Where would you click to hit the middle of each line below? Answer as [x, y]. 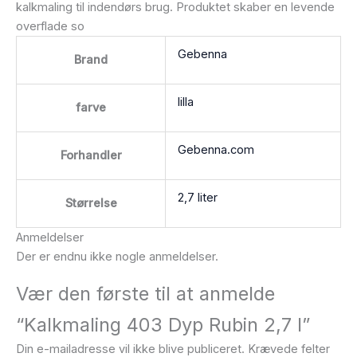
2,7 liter [197, 197]
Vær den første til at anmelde [145, 293]
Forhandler [91, 155]
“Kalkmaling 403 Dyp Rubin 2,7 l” [163, 324]
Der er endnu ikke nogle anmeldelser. [117, 256]
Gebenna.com [216, 149]
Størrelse [91, 203]
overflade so [50, 26]
